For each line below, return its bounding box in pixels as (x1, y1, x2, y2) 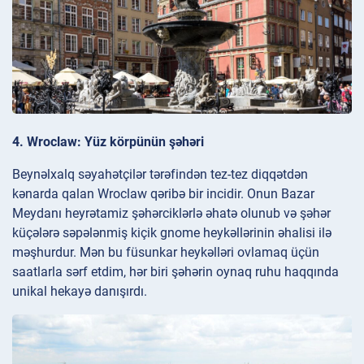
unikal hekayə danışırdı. (12, 284, 147, 300)
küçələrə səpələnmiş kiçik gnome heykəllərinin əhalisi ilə (12, 225, 331, 241)
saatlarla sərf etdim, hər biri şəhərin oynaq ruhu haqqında (12, 264, 339, 280)
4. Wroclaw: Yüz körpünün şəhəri (12, 134, 204, 150)
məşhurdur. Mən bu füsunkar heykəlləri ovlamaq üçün (12, 245, 319, 261)
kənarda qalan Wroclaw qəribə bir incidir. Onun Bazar (12, 186, 314, 202)
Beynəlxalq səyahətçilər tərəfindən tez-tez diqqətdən (12, 167, 308, 183)
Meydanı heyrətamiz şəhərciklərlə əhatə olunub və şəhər (12, 206, 331, 222)
